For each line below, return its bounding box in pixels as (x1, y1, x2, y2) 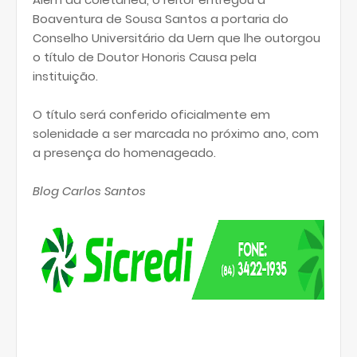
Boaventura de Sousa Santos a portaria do (33, 10, 288, 27)
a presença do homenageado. (33, 144, 216, 161)
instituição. (33, 68, 98, 84)
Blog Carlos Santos (33, 182, 146, 199)
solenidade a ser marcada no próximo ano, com (33, 125, 319, 142)
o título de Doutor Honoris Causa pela (33, 49, 257, 65)
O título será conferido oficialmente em (33, 106, 270, 123)
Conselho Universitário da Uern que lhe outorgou (33, 29, 320, 46)
